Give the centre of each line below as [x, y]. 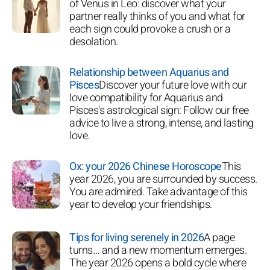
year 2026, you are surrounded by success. [163, 179]
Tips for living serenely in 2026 [137, 237]
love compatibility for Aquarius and [146, 98]
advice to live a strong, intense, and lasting [162, 123]
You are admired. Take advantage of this [159, 192]
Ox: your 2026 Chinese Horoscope [146, 166]
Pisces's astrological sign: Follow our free [159, 110]
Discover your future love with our [173, 85]
